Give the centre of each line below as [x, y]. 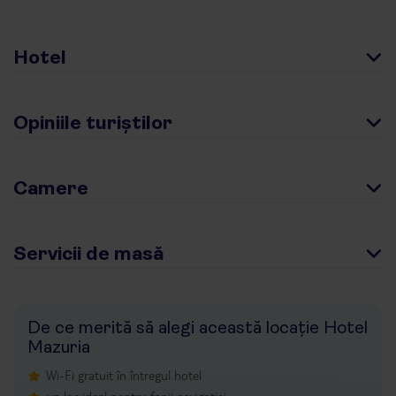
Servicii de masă [88, 253]
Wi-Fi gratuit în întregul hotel [124, 375]
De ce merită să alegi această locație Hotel [198, 327]
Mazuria [59, 347]
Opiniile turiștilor [93, 122]
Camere [51, 188]
